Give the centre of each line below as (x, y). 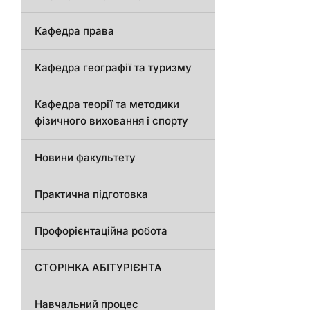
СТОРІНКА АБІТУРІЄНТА (98, 268)
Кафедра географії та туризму (113, 68)
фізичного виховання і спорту (111, 121)
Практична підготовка (91, 194)
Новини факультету (85, 158)
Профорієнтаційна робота (101, 231)
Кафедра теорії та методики (107, 104)
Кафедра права (74, 31)
